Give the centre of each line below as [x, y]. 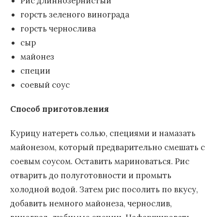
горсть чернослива [58, 29]
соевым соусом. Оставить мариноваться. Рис [100, 162]
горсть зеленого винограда [75, 15]
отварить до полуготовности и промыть [91, 176]
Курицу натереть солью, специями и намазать [103, 133]
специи [35, 71]
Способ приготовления [60, 109]
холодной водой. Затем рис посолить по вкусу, [104, 190]
